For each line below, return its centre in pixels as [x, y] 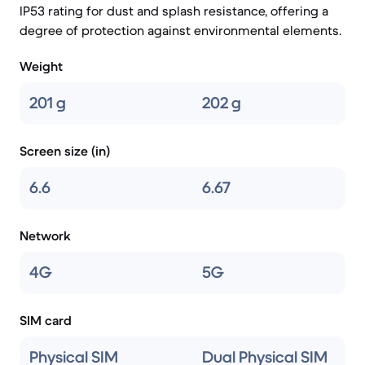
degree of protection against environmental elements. [180, 30]
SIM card [46, 320]
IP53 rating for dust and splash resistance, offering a [174, 11]
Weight [41, 66]
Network [45, 235]
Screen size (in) [65, 151]
